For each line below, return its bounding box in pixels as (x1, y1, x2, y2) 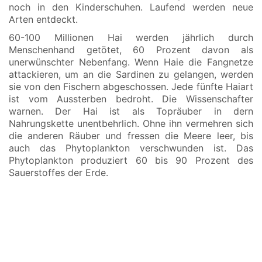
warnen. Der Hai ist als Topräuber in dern (9, 105, 253, 117)
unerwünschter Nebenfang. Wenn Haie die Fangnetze (9, 56, 253, 68)
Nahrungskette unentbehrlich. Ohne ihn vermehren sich (9, 117, 253, 129)
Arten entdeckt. (9, 13, 78, 25)
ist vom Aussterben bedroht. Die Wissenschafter (9, 92, 253, 105)
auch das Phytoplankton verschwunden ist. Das (9, 142, 253, 154)
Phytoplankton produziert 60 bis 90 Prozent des (9, 154, 253, 166)
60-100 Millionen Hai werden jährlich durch (9, 31, 253, 43)
